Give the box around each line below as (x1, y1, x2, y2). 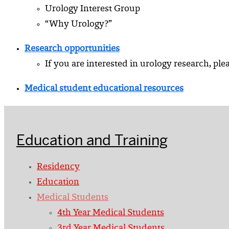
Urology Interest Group (45, 5, 140, 14)
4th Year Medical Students (57, 209, 164, 218)
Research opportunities (25, 44, 120, 54)
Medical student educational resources (25, 84, 184, 94)
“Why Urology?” (45, 20, 112, 30)
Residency (37, 163, 80, 172)
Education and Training (16, 131, 168, 150)
